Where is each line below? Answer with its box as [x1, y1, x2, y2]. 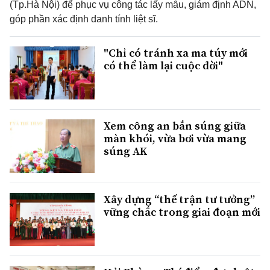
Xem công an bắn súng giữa [104, 118, 246, 134]
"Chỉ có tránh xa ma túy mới [104, 45, 248, 61]
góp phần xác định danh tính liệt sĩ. [10, 14, 158, 25]
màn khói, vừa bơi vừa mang [104, 131, 246, 146]
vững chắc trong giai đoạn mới [104, 204, 260, 219]
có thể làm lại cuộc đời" [104, 58, 223, 74]
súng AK [104, 143, 147, 159]
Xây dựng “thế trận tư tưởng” [104, 191, 255, 207]
